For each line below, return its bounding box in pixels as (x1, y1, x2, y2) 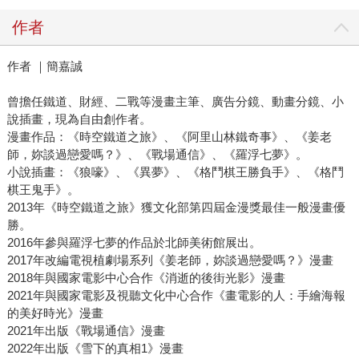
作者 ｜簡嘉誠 (6, 59, 83, 74)
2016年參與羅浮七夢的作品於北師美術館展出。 (6, 236, 261, 250)
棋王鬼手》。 (6, 183, 79, 197)
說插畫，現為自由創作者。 (6, 112, 151, 127)
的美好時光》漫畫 (6, 306, 103, 321)
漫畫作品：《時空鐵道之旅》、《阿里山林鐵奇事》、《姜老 (6, 130, 332, 144)
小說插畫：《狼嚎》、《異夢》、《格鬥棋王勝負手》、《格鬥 (6, 165, 344, 179)
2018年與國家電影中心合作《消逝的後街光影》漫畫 (6, 271, 285, 285)
